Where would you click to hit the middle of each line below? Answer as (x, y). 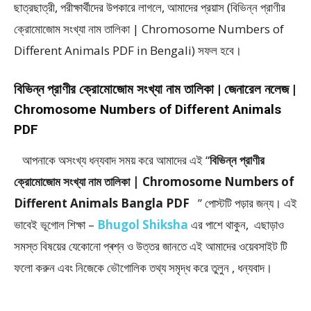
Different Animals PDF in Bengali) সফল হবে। (128, 50)
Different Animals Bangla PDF (104, 203)
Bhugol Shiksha (143, 225)
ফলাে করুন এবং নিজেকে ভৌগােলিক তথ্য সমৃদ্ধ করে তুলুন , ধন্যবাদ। (143, 268)
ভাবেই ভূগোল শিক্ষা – (54, 225)
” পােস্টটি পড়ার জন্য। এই (246, 203)
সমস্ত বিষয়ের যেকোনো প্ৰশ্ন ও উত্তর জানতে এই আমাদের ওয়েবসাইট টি (151, 246)
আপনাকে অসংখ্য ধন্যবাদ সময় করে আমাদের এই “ (112, 160)
